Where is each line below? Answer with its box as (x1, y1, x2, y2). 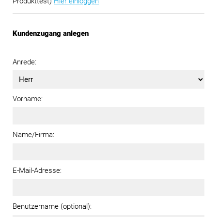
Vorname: (13, 94, 43, 103)
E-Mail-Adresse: (13, 166, 62, 175)
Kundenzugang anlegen (13, 29, 89, 38)
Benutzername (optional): (13, 202, 92, 211)
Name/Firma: (13, 130, 55, 139)
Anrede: (13, 57, 37, 66)
